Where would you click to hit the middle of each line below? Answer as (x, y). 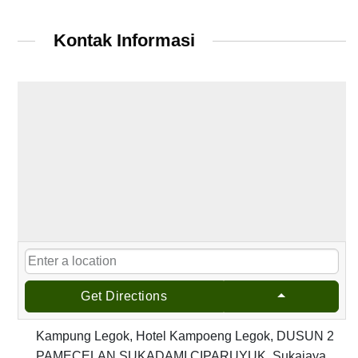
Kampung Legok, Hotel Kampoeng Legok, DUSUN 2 (185, 336)
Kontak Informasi (124, 41)
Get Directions (124, 296)
